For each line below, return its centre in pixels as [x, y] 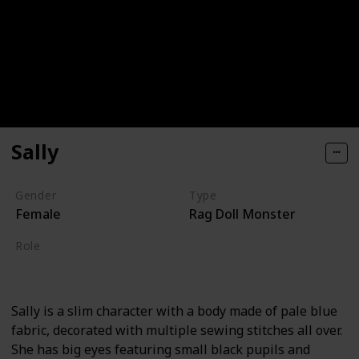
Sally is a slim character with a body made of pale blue [174, 311]
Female [38, 214]
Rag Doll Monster [242, 214]
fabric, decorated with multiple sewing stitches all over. [177, 331]
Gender [36, 196]
